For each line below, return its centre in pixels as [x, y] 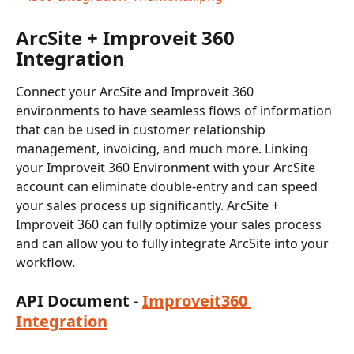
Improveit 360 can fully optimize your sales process [170, 224]
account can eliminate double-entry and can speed [168, 186]
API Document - [79, 301]
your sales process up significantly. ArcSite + [149, 205]
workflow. [45, 262]
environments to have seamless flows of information [175, 110]
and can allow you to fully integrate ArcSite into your [174, 243]
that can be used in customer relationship [142, 129]
